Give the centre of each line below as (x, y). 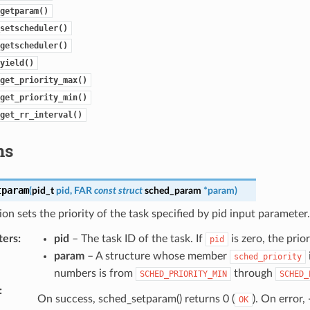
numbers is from (94, 273)
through (253, 273)
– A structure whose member (157, 256)
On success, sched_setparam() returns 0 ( (136, 299)
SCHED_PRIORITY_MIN (183, 274)
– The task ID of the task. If (137, 238)
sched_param (173, 190)
